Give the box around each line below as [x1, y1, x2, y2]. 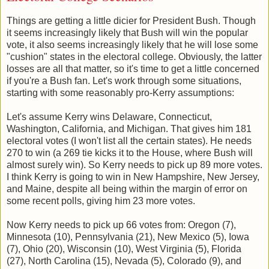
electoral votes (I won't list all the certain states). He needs [7, 135, 252, 146]
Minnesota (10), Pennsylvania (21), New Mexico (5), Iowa [7, 231, 249, 242]
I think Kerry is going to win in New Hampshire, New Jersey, [7, 171, 259, 182]
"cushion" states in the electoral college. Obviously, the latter [7, 51, 262, 62]
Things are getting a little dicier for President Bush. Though [7, 15, 256, 26]
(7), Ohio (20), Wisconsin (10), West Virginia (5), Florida [7, 243, 241, 254]
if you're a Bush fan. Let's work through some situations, [7, 75, 241, 86]
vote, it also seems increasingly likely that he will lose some [7, 39, 258, 50]
